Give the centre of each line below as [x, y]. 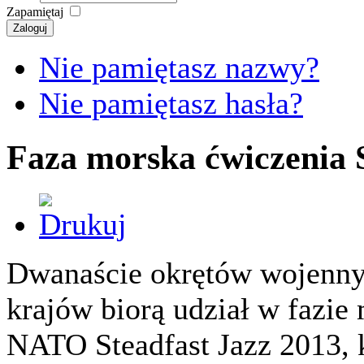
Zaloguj [30, 28]
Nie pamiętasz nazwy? [179, 68]
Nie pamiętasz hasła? [171, 104]
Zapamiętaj [35, 12]
